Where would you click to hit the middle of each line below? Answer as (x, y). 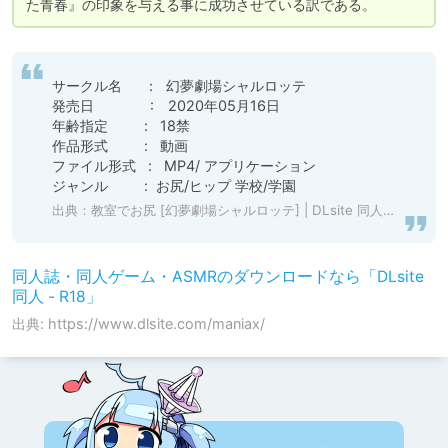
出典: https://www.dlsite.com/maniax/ (138, 324)
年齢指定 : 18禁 (123, 126)
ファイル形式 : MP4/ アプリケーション (184, 166)
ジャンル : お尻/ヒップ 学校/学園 (174, 186)
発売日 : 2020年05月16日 (166, 106)
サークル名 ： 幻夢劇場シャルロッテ (183, 86)
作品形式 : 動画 (120, 146)
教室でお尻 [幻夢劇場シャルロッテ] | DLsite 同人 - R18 (237, 210)
